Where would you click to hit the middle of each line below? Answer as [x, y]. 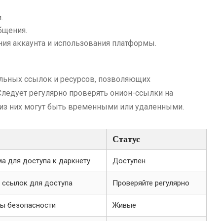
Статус [126, 139]
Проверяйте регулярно [151, 183]
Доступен [129, 161]
